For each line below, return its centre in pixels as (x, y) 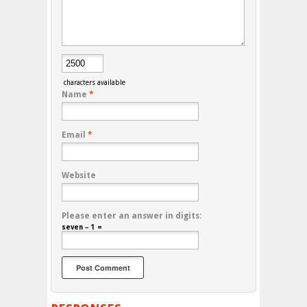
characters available (94, 83)
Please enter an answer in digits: (132, 216)
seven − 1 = (82, 228)
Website (79, 176)
